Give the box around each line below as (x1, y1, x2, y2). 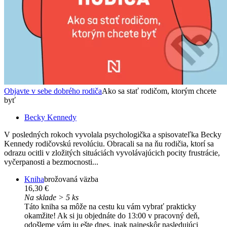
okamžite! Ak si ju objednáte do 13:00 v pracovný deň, (24, 211, 200, 220)
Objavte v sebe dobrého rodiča (4, 86, 102, 95)
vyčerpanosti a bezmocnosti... (4, 157, 98, 166)
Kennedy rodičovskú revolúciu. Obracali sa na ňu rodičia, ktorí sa (4, 139, 214, 148)
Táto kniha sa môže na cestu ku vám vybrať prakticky (24, 202, 196, 211)
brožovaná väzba (44, 174, 98, 183)
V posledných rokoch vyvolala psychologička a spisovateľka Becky (4, 130, 221, 139)
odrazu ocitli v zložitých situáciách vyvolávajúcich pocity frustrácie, (4, 148, 220, 157)
